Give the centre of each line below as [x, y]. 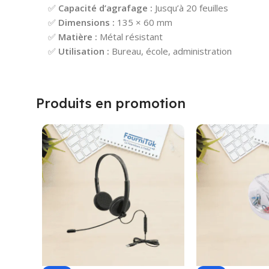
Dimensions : [86, 22]
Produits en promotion [111, 103]
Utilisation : [84, 51]
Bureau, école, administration [171, 51]
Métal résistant [130, 36]
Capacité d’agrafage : [105, 8]
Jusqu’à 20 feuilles [190, 8]
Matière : [78, 36]
